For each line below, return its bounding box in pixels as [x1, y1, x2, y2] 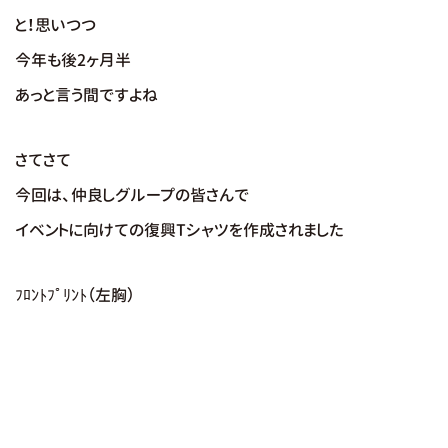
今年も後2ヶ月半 [15, 49, 131, 71]
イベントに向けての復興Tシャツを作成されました [15, 219, 344, 241]
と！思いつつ [15, 14, 96, 36]
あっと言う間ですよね [15, 84, 158, 106]
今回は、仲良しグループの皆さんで [15, 184, 249, 206]
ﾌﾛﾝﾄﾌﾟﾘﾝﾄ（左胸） [15, 284, 135, 306]
